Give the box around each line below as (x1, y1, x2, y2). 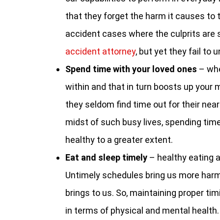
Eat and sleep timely (65, 152, 149, 163)
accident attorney (65, 46, 136, 56)
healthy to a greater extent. (65, 135, 173, 145)
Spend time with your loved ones (65, 64, 199, 74)
